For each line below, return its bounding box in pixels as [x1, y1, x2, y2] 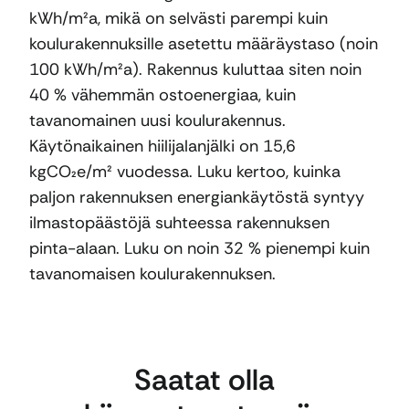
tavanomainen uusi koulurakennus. [29, 110, 286, 132]
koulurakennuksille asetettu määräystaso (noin [29, 33, 378, 56]
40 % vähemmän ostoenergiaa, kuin [29, 84, 296, 107]
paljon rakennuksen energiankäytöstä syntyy [29, 186, 364, 209]
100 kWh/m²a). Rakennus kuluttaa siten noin [29, 58, 362, 81]
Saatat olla [134, 360, 275, 399]
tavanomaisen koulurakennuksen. [29, 263, 276, 286]
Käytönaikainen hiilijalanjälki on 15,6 [29, 135, 296, 158]
